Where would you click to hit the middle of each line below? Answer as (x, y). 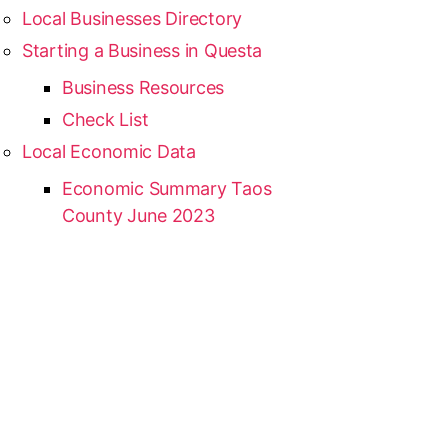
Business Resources (143, 87)
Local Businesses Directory (131, 18)
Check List (105, 119)
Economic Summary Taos (166, 188)
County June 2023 (138, 215)
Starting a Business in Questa (142, 50)
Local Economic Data (108, 151)
